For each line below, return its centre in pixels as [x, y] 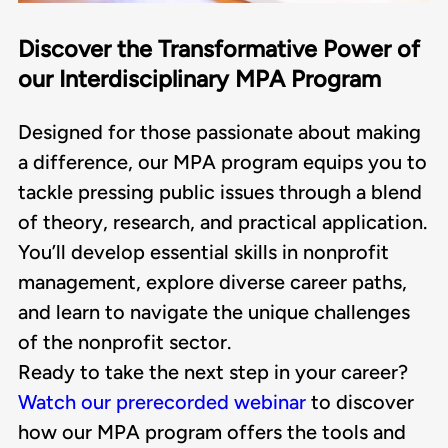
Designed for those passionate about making [219, 132]
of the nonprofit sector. [124, 342]
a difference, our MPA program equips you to [222, 162]
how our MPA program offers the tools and [212, 432]
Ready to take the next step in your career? [213, 372]
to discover [360, 402]
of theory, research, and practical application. [222, 222]
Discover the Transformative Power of [219, 49]
